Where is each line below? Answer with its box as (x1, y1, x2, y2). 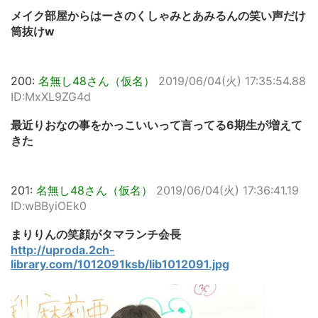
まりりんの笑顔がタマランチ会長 (11, 227, 181, 242)
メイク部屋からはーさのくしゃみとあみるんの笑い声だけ (11, 9, 306, 23)
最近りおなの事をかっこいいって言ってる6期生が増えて (11, 118, 302, 133)
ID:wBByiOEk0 (11, 199, 87, 214)
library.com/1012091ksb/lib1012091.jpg (11, 257, 229, 272)
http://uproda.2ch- (11, 243, 115, 258)
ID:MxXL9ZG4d (11, 89, 91, 104)
